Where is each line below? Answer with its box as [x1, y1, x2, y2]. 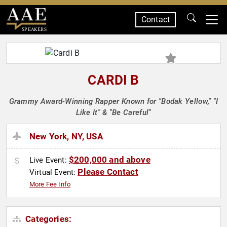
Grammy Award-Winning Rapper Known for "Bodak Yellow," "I [9, 97, 218, 106]
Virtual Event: [29, 168, 78, 177]
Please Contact [78, 167, 138, 177]
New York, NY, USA [29, 131, 103, 142]
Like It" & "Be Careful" [75, 108, 152, 117]
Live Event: [29, 156, 69, 165]
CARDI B [88, 72, 139, 88]
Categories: [23, 214, 72, 224]
